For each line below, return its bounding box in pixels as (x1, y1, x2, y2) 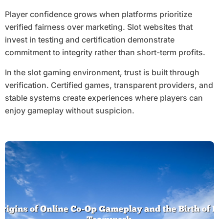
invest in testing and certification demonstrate (4, 35, 175, 45)
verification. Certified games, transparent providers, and (4, 80, 213, 90)
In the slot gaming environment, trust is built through (4, 67, 199, 78)
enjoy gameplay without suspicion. (4, 106, 134, 116)
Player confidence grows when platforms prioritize (4, 9, 192, 20)
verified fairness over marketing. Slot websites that (4, 22, 193, 32)
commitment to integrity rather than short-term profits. (4, 47, 205, 58)
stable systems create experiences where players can (4, 93, 203, 103)
